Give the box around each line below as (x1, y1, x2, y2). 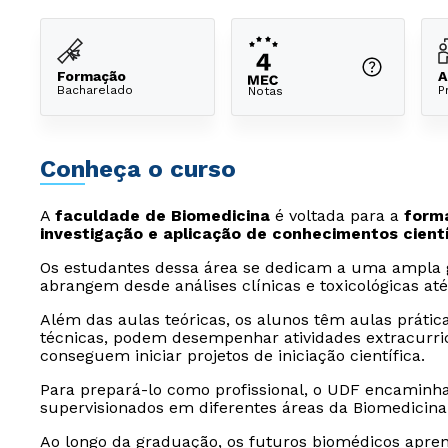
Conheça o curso (40, 155, 236, 183)
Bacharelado (57, 82, 133, 97)
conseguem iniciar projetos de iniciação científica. (40, 346, 425, 365)
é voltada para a (270, 206, 404, 225)
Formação (57, 67, 126, 84)
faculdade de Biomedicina (55, 206, 270, 225)
